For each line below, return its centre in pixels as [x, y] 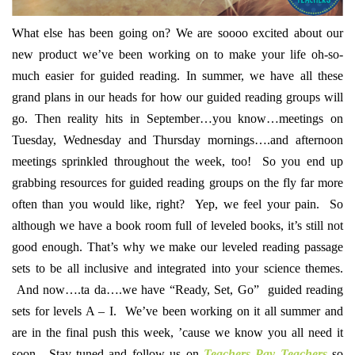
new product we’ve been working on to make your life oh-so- [177, 55]
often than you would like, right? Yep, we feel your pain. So [177, 204]
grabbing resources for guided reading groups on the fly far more [177, 183]
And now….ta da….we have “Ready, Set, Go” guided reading [177, 290]
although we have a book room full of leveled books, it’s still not [177, 226]
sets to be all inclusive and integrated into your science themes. [177, 269]
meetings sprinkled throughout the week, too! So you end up [177, 162]
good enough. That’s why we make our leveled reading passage [177, 247]
